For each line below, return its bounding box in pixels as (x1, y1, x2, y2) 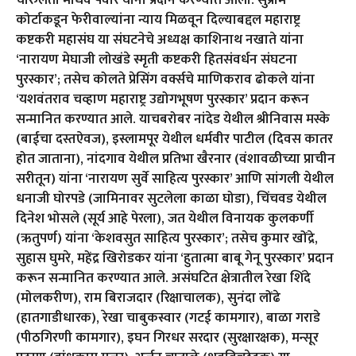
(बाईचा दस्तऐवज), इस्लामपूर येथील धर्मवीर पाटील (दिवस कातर (16, 127, 333, 150)
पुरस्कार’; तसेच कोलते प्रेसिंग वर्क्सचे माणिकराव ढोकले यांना (16, 68, 315, 91)
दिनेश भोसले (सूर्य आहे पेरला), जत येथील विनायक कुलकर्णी (16, 207, 314, 230)
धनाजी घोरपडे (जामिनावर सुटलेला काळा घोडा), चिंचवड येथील (16, 187, 327, 210)
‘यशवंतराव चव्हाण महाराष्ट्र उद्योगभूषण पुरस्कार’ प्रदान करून (16, 87, 309, 110)
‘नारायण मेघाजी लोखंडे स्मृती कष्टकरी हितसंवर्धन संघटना (16, 48, 297, 71)
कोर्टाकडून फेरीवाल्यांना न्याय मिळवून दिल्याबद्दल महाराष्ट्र (16, 8, 300, 31)
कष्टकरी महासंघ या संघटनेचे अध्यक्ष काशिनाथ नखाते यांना (16, 28, 304, 51)
